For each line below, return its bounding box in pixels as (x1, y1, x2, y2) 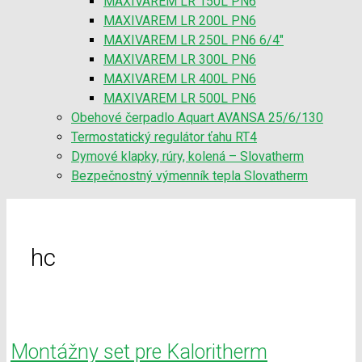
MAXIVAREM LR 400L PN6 (103, 70, 256, 86)
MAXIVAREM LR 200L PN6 (103, 12, 256, 28)
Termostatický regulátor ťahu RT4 (71, 128, 257, 145)
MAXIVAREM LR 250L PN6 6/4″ (103, 32, 284, 48)
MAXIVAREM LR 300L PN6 (103, 51, 256, 67)
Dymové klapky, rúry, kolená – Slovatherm (71, 148, 304, 164)
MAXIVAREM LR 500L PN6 (103, 90, 256, 106)
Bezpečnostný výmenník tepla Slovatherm (71, 167, 308, 183)
